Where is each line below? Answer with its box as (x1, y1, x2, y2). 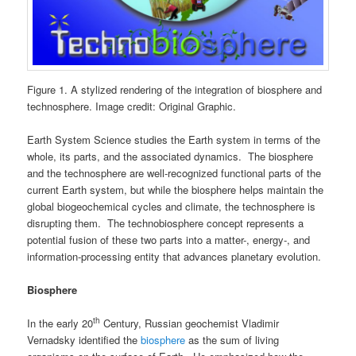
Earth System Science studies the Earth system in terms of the (27, 132, 321, 148)
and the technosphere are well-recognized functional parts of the (27, 165, 322, 181)
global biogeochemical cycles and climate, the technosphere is (27, 199, 316, 215)
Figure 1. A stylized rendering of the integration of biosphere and (27, 81, 323, 97)
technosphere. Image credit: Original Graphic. (27, 98, 237, 114)
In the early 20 (27, 315, 94, 331)
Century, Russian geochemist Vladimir (100, 315, 280, 331)
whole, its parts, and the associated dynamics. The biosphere (27, 149, 314, 164)
